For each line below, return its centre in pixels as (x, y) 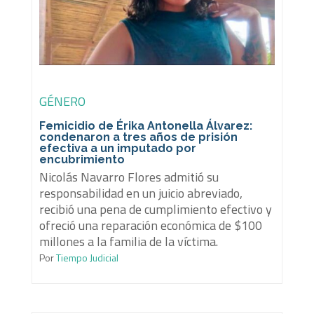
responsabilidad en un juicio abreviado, (141, 193)
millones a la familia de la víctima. (128, 242)
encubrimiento (82, 160)
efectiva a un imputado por (117, 149)
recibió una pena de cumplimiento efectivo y (155, 210)
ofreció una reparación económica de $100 (150, 226)
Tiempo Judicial (86, 258)
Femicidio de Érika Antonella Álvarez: (145, 126)
